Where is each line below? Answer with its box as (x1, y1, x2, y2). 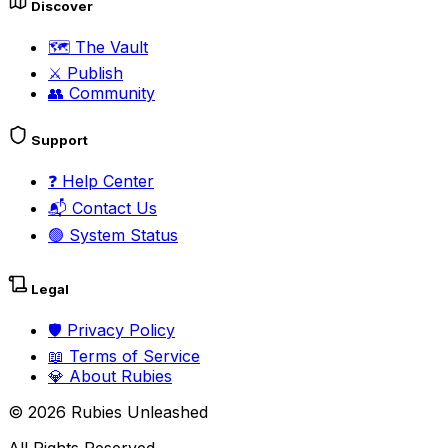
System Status (64, 225, 178, 246)
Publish (62, 63, 123, 84)
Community (64, 83, 155, 104)
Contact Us (67, 198, 157, 219)
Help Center (57, 171, 154, 192)
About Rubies (64, 365, 172, 386)
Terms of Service (64, 345, 200, 366)
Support (28, 132, 88, 149)
